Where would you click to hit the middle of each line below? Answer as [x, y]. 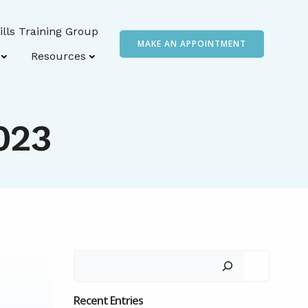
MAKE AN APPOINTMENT [192, 44]
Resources [58, 56]
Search [91, 260]
